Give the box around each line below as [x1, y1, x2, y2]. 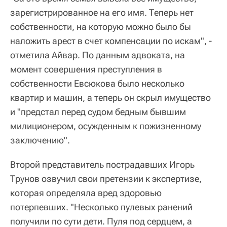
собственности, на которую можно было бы [10, 21, 191, 32]
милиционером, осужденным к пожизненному [10, 121, 201, 132]
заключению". [10, 135, 70, 146]
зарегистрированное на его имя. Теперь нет [10, 7, 194, 18]
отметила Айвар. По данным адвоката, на [10, 50, 185, 61]
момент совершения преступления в [10, 64, 162, 75]
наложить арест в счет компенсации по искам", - [10, 35, 212, 47]
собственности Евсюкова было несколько [10, 78, 184, 89]
